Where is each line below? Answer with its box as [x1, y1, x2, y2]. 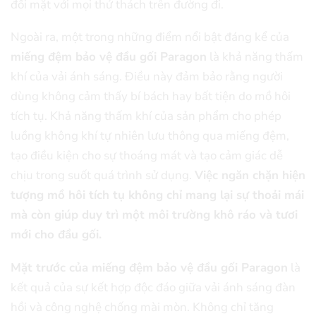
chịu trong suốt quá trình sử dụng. [11, 167, 195, 184]
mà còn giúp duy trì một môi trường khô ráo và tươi [11, 207, 298, 224]
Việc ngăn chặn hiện [195, 167, 305, 184]
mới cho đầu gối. [11, 226, 102, 243]
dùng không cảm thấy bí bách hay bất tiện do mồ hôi [11, 88, 291, 105]
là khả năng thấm [207, 49, 303, 66]
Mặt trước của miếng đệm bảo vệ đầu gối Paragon [11, 260, 288, 276]
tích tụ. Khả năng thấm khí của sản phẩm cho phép [11, 108, 281, 125]
